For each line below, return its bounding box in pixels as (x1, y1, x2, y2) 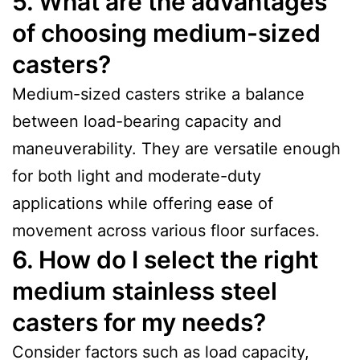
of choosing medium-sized (12, 18, 321, 47)
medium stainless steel (12, 276, 277, 305)
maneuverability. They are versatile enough (12, 138, 341, 158)
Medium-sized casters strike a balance (12, 84, 305, 104)
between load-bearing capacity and (12, 111, 281, 131)
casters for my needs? (12, 307, 266, 337)
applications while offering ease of (12, 193, 273, 213)
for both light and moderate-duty (12, 166, 261, 186)
